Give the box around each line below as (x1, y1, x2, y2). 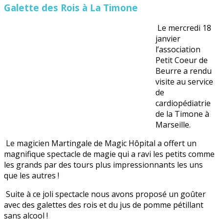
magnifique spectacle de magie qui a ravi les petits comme (4, 149, 215, 160)
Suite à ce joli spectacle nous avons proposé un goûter (4, 189, 206, 200)
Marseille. (155, 119, 191, 131)
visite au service (155, 76, 213, 88)
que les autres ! (4, 170, 59, 181)
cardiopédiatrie (155, 98, 211, 109)
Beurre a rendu (155, 66, 212, 77)
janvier (155, 33, 180, 44)
